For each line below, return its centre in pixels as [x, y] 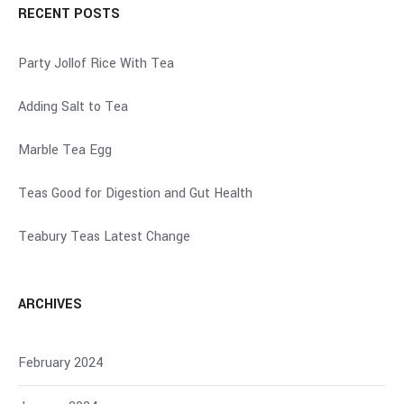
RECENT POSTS [69, 14]
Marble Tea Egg [65, 150]
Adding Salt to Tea [73, 106]
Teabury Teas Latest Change [104, 236]
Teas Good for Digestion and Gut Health [135, 193]
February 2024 [61, 363]
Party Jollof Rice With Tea [96, 63]
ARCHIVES [50, 304]
